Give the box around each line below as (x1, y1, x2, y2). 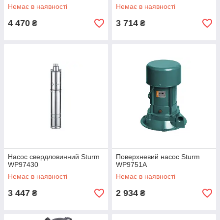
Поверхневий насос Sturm (116, 153, 200, 161)
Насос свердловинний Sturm (8, 153, 100, 161)
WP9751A (116, 161, 147, 169)
